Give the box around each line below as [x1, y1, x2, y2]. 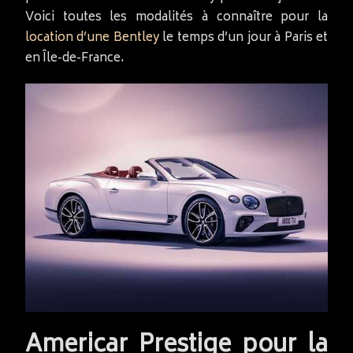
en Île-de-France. [25, 48, 124, 69]
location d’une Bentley [25, 28, 159, 49]
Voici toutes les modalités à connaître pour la [25, 7, 328, 28]
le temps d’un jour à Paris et [158, 28, 329, 49]
